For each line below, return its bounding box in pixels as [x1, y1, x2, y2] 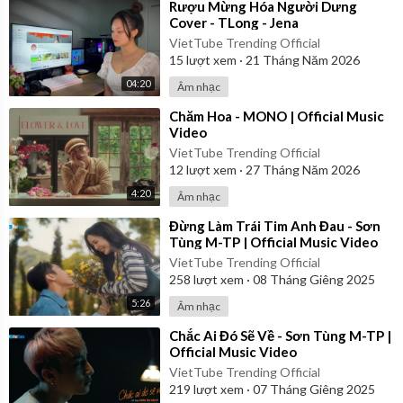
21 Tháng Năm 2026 [243, 51, 360, 67]
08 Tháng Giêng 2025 [250, 271, 375, 287]
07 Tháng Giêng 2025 [250, 381, 375, 397]
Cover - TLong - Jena [169, 13, 299, 31]
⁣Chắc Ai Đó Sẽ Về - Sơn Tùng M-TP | [169, 327, 391, 344]
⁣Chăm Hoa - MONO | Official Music [169, 107, 384, 124]
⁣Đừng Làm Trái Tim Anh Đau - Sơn [169, 217, 381, 234]
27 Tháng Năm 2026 [243, 161, 360, 177]
